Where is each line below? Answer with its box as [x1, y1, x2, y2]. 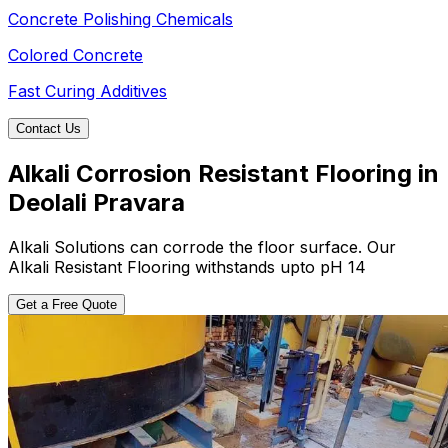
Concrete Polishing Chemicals [8, 9, 233, 30]
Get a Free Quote [16, 296, 117, 312]
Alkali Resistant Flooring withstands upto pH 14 [8, 256, 366, 277]
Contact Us [16, 121, 81, 137]
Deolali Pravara [8, 188, 185, 218]
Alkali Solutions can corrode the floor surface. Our [8, 236, 396, 257]
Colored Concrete [8, 45, 143, 66]
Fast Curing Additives [8, 81, 167, 102]
